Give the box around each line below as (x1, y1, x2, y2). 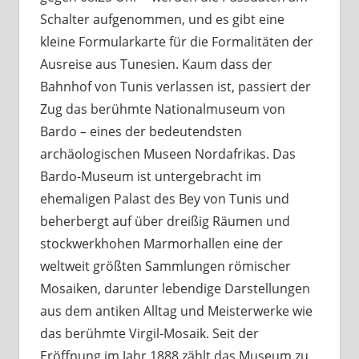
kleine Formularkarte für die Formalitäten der (39, 32, 313, 50)
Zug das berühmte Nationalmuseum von (39, 99, 285, 118)
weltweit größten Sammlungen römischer (39, 256, 291, 275)
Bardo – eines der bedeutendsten (39, 122, 242, 140)
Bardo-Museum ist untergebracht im (39, 167, 261, 185)
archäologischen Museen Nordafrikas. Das (39, 144, 296, 163)
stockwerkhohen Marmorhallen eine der (39, 234, 283, 252)
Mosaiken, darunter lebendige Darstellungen (39, 279, 310, 297)
